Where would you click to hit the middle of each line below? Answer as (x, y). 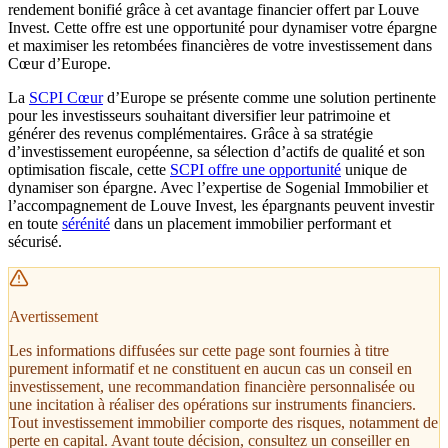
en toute (35, 223)
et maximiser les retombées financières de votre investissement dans (220, 45)
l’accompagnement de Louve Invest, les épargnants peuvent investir (221, 205)
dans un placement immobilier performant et (250, 223)
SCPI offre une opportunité (255, 169)
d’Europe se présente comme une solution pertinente (269, 97)
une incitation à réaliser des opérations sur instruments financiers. (212, 404)
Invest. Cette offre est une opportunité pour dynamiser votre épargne (222, 27)
